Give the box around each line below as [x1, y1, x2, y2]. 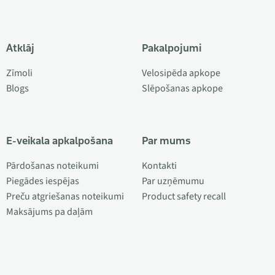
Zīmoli [6, 66, 33, 80]
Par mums [141, 134, 191, 147]
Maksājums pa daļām [6, 204, 93, 219]
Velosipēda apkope [141, 66, 220, 80]
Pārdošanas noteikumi [6, 158, 99, 172]
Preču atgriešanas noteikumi [6, 189, 124, 203]
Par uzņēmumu [141, 174, 204, 188]
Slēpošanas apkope [141, 81, 223, 95]
